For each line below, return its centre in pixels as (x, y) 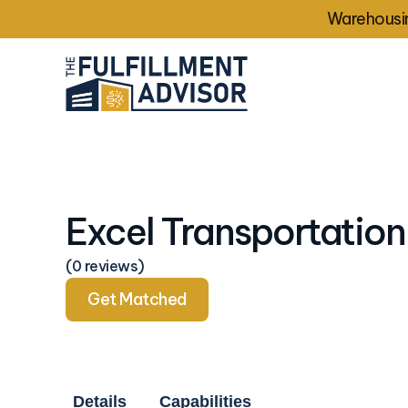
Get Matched (137, 300)
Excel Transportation (235, 231)
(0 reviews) (105, 265)
